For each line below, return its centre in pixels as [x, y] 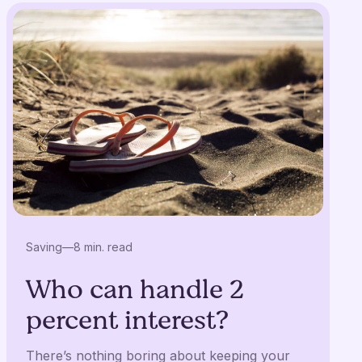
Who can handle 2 [135, 290]
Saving [44, 247]
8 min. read [103, 247]
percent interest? [127, 320]
